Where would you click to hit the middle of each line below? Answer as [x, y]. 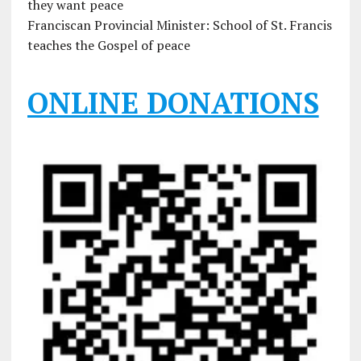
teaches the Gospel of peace [108, 46]
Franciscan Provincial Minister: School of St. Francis [179, 25]
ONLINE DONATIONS [173, 103]
